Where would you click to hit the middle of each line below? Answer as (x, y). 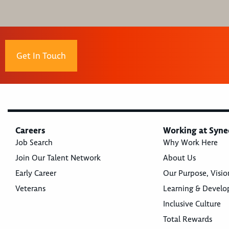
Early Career (36, 174)
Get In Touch (41, 56)
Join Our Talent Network (58, 158)
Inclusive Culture (192, 204)
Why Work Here (190, 143)
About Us (179, 158)
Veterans (30, 189)
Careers (30, 131)
